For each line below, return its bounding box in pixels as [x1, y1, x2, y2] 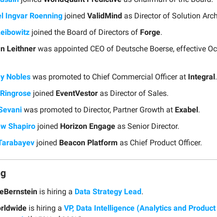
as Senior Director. [115, 121, 179, 131]
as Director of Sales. [98, 88, 169, 98]
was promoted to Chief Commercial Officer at [31, 72, 188, 81]
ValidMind [87, 11, 122, 20]
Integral [188, 72, 215, 81]
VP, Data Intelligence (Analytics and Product [64, 203, 216, 213]
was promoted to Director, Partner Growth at [22, 105, 175, 114]
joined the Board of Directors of [30, 27, 140, 37]
